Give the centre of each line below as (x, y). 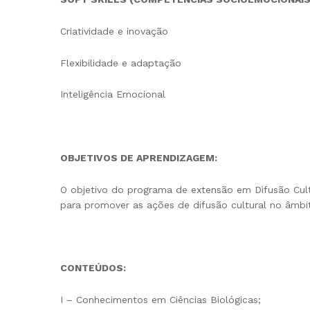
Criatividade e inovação (114, 31)
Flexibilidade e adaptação (121, 63)
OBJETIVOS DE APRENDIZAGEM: (139, 157)
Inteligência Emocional (113, 94)
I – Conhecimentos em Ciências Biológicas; (161, 300)
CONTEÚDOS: (93, 268)
